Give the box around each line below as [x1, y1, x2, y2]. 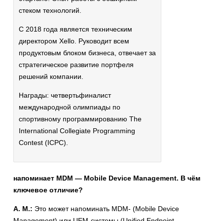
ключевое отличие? [13, 185, 83, 194]
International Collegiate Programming [19, 126, 135, 135]
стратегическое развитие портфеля [19, 60, 134, 69]
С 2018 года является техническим [19, 25, 132, 33]
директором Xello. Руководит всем [19, 37, 129, 45]
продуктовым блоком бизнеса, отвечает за [19, 48, 156, 57]
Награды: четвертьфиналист [19, 91, 111, 99]
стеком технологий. [19, 6, 81, 14]
